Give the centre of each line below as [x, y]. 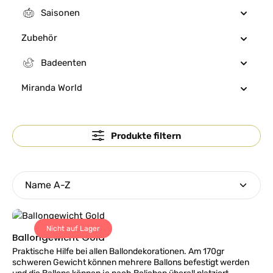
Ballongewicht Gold [58, 237]
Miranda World [52, 88]
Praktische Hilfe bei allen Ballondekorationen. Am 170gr [118, 251]
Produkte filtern [146, 136]
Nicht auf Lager [73, 229]
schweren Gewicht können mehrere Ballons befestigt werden [131, 262]
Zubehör [39, 38]
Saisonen [60, 13]
